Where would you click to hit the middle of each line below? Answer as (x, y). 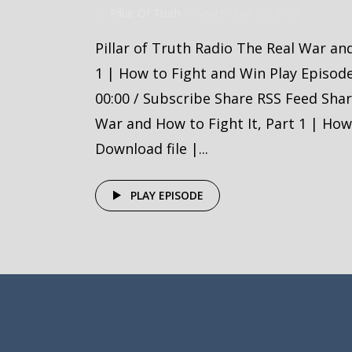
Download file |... (152, 148)
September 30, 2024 (248, 13)
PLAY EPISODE (167, 195)
